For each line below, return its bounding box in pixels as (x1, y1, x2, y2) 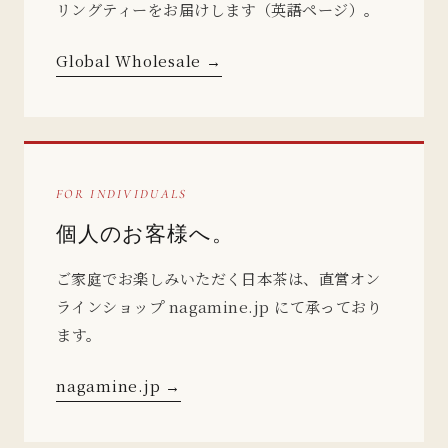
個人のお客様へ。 (56, 221, 234, 245)
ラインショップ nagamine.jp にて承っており (56, 295, 383, 317)
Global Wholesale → (56, 49, 222, 71)
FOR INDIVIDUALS (56, 185, 188, 202)
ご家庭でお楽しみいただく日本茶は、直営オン (56, 267, 381, 289)
